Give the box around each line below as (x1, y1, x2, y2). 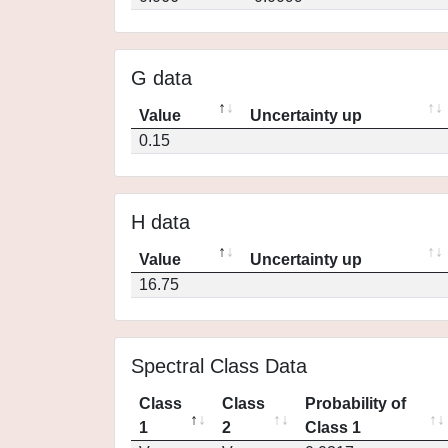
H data (131, 211, 190, 233)
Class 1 (305, 419, 361, 436)
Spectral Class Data (131, 355, 307, 377)
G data (131, 67, 192, 89)
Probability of (305, 395, 406, 412)
